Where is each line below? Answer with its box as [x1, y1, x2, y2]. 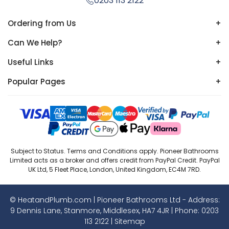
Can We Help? [8, 37, 62, 48]
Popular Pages [8, 76, 65, 87]
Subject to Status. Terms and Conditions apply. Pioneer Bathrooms [10, 146, 219, 155]
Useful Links [8, 56, 54, 67]
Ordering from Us [8, 17, 76, 29]
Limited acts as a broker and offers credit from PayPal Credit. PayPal [9, 155, 220, 165]
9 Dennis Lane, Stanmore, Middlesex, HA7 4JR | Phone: [10, 205, 201, 216]
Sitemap [114, 216, 145, 226]
